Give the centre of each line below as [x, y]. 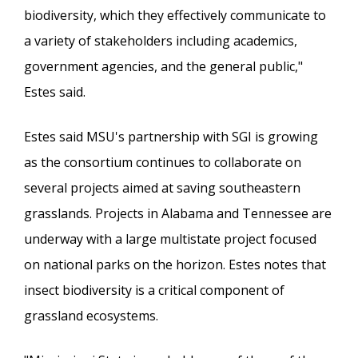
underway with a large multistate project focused [170, 239]
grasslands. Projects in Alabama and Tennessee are [178, 213]
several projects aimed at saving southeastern [162, 187]
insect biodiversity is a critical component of [154, 290]
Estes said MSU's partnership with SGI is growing [171, 136]
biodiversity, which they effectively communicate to [175, 15]
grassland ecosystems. [91, 315]
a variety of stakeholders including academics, [161, 40]
